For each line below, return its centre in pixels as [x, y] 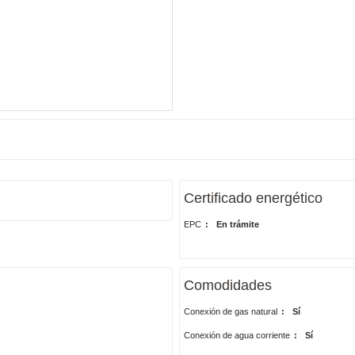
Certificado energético [253, 198]
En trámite [237, 224]
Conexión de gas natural [230, 311]
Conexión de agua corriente [237, 335]
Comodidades [227, 285]
